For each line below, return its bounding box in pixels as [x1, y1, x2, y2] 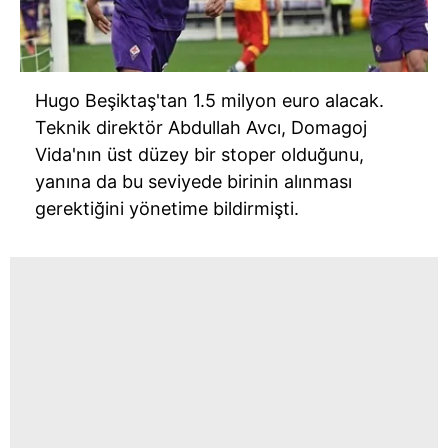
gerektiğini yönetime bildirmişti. [35, 197, 299, 219]
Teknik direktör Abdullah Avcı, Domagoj [35, 116, 367, 138]
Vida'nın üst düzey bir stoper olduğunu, [35, 143, 364, 165]
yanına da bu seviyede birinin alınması [35, 170, 352, 192]
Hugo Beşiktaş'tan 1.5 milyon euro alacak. [35, 89, 384, 111]
